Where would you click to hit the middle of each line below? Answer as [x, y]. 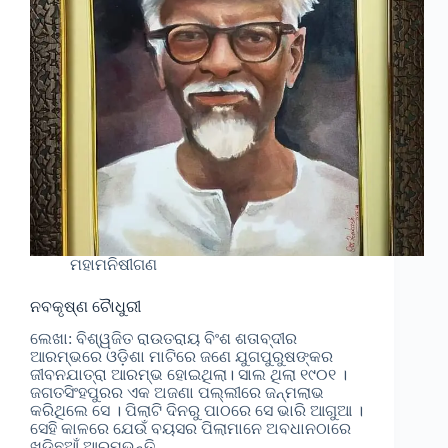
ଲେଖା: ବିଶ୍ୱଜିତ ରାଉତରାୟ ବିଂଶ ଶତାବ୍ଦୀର [163, 339]
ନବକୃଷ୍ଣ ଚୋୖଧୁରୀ [85, 306]
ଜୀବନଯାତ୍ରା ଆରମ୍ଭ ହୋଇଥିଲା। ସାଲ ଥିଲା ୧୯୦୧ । [188, 375]
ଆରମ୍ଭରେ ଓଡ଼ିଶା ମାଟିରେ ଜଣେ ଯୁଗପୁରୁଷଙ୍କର [181, 357]
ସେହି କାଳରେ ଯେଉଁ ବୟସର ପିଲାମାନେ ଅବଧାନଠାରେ [190, 429]
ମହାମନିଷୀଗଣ [113, 264]
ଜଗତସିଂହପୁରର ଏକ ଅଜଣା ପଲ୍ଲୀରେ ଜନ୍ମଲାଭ [177, 393]
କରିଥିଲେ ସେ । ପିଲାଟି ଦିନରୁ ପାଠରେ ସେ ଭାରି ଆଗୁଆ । [196, 411]
